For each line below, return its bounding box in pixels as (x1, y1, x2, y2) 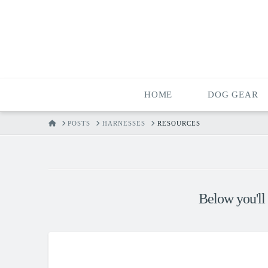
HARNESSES (102, 119, 146, 127)
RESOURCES (157, 119, 200, 127)
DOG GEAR (208, 90, 258, 99)
